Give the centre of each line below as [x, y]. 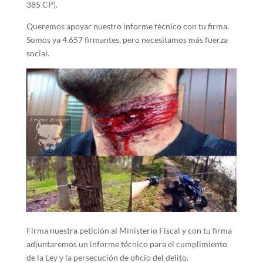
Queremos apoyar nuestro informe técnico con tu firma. [127, 26]
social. [38, 53]
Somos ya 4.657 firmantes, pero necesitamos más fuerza [127, 40]
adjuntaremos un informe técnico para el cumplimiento [127, 244]
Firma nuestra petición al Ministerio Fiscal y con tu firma [129, 231]
